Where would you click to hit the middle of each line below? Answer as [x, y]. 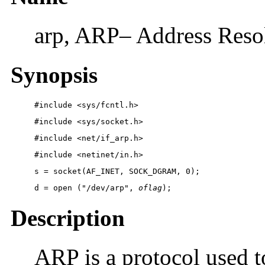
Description [68, 218]
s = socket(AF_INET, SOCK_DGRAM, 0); [117, 171]
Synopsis [54, 75]
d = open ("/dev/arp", [86, 188]
